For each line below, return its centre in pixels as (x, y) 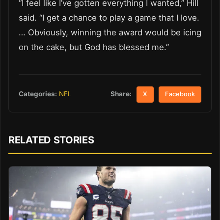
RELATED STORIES (51, 140)
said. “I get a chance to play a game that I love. (109, 17)
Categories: (38, 94)
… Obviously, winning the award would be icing (110, 32)
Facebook (180, 94)
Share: (121, 94)
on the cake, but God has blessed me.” (94, 47)
